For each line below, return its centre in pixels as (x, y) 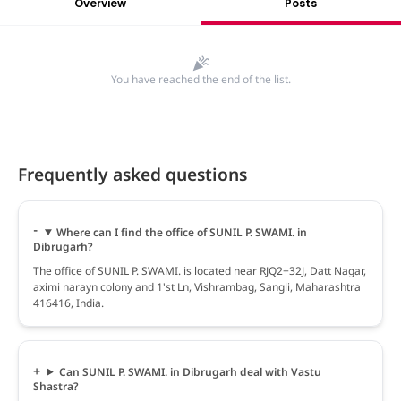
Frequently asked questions (132, 174)
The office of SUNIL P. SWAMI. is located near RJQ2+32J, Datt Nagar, (200, 270)
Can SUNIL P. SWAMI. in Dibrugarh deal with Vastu (190, 371)
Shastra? (56, 386)
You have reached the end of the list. (200, 79)
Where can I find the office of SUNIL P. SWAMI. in (181, 232)
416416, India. (68, 303)
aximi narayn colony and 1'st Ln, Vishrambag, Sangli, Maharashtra (197, 286)
